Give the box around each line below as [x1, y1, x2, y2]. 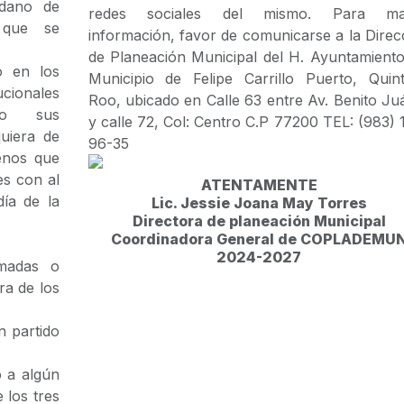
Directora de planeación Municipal [132, 212, 386, 230]
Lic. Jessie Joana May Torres [151, 194, 367, 212]
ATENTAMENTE [200, 176, 317, 194]
